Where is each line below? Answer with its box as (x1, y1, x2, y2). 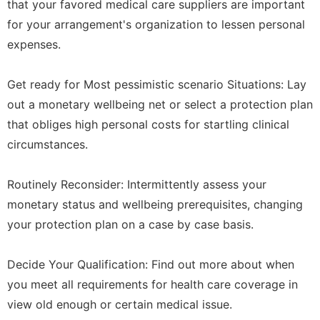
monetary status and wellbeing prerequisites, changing (7, 196, 303, 211)
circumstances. (7, 136, 88, 151)
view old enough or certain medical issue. (7, 296, 232, 311)
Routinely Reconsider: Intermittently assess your (7, 176, 266, 191)
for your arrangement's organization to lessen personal (7, 16, 305, 31)
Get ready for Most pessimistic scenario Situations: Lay (7, 76, 306, 91)
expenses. (7, 36, 61, 51)
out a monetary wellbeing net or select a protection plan (7, 96, 313, 111)
